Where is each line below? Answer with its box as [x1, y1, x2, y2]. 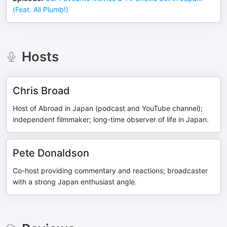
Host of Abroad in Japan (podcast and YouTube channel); [13, 104, 203, 112]
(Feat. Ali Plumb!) [13, 5, 68, 14]
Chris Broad [13, 85, 70, 97]
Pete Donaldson [13, 147, 89, 159]
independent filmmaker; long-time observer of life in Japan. [13, 115, 209, 124]
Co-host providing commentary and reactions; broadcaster [13, 166, 208, 175]
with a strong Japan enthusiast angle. [13, 177, 137, 186]
